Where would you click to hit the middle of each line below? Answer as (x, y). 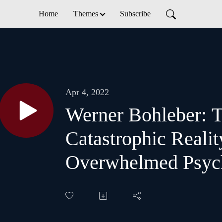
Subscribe (135, 14)
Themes (86, 14)
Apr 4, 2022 (87, 92)
